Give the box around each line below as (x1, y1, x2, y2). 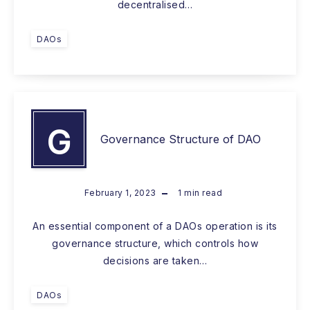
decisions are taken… (102, 255, 208, 267)
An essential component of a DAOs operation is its (33, 220, 277, 232)
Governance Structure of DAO (100, 131, 261, 146)
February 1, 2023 (84, 188, 156, 199)
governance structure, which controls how (52, 237, 258, 250)
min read (181, 188, 223, 199)
